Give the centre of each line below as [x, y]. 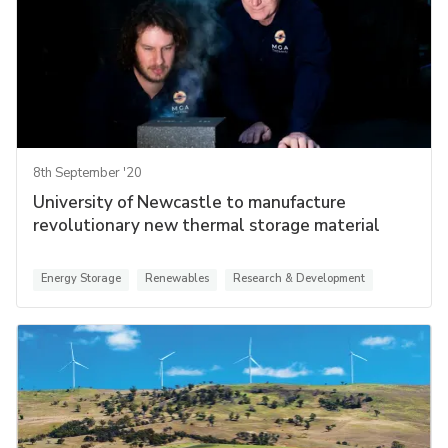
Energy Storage [81, 279]
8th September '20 [87, 173]
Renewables [177, 279]
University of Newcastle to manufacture [189, 203]
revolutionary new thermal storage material [206, 226]
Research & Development [299, 279]
